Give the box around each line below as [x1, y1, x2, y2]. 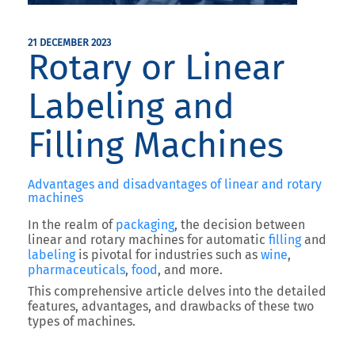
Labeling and [28, 85, 235, 128]
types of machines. [28, 314, 136, 329]
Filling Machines [28, 124, 284, 166]
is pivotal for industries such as [75, 247, 258, 262]
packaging [116, 217, 174, 232]
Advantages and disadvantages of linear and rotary [28, 177, 322, 192]
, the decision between [174, 217, 305, 232]
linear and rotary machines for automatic [28, 232, 269, 247]
